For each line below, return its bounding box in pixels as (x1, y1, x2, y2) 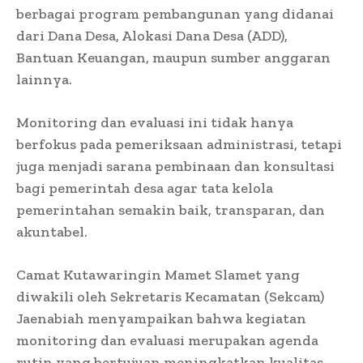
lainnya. (16, 70, 72, 88)
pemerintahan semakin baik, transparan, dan (16, 200, 325, 219)
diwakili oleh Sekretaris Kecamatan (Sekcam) (16, 287, 324, 305)
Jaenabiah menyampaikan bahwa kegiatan (16, 309, 306, 327)
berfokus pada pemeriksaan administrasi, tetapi (16, 135, 342, 153)
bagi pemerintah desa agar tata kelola (16, 178, 273, 197)
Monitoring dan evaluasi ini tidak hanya (16, 113, 293, 131)
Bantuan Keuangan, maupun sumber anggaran (16, 48, 331, 66)
